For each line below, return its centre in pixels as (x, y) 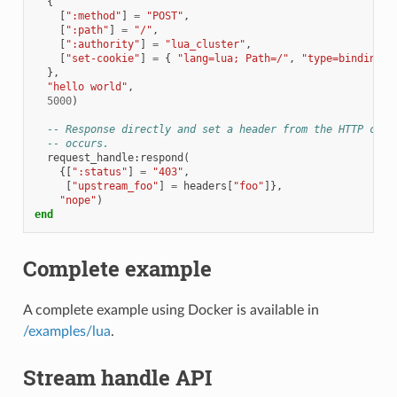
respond (161, 157)
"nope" (78, 200)
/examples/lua (66, 332)
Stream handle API (117, 378)
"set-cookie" (102, 58)
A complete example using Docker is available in (171, 311)
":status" (99, 171)
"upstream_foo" (115, 186)
